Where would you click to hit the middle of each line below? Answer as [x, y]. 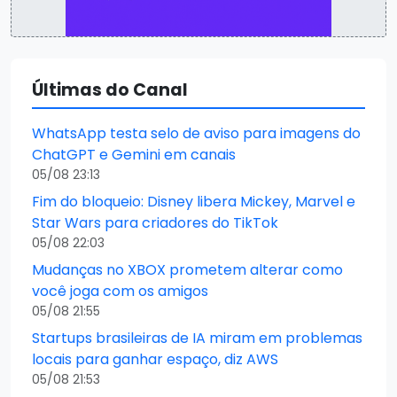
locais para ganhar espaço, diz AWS [155, 359]
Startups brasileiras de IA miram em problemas [197, 338]
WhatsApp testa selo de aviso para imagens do [196, 133]
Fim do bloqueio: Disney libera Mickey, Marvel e [194, 201]
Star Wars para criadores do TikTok [155, 222]
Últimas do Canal [110, 90]
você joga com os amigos [120, 291]
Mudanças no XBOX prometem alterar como [187, 269]
